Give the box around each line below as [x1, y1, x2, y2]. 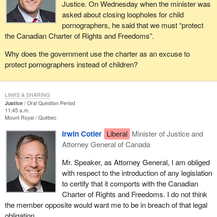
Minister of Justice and [132, 128, 203, 139]
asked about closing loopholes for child [62, 9, 184, 19]
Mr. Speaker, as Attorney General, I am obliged [62, 157, 210, 168]
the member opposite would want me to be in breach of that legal [4, 200, 207, 210]
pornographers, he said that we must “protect [62, 19, 203, 30]
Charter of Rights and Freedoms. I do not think [62, 189, 207, 200]
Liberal [106, 128, 127, 139]
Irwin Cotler [62, 128, 102, 139]
